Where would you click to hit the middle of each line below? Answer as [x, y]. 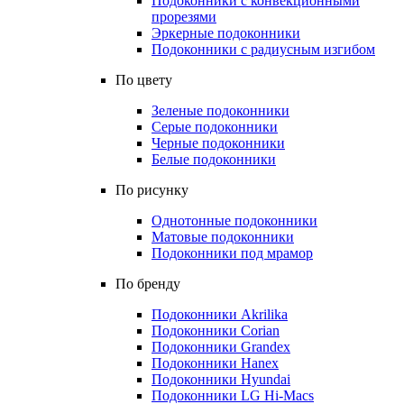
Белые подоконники [214, 159]
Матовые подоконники [223, 237]
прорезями [184, 17]
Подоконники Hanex [215, 363]
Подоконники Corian [216, 331]
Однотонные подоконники [234, 220]
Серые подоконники [215, 127]
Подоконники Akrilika [220, 314]
